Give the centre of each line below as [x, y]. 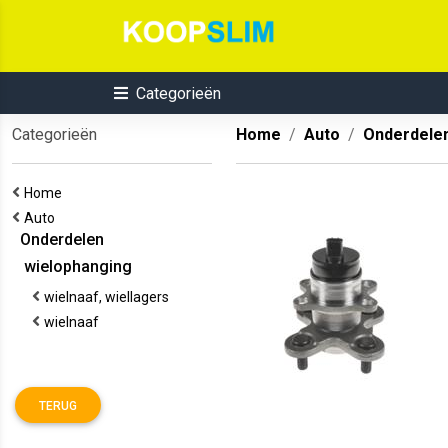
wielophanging [72, 266]
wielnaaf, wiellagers [109, 297]
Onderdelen [58, 239]
